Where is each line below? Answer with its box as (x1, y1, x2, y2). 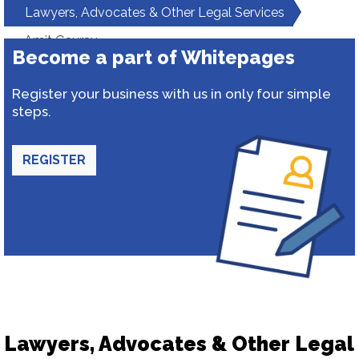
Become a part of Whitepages (12, 46, 295, 69)
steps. (12, 103, 51, 119)
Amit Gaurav (24, 33, 98, 48)
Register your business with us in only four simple (12, 86, 331, 102)
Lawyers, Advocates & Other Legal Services (25, 5, 284, 20)
